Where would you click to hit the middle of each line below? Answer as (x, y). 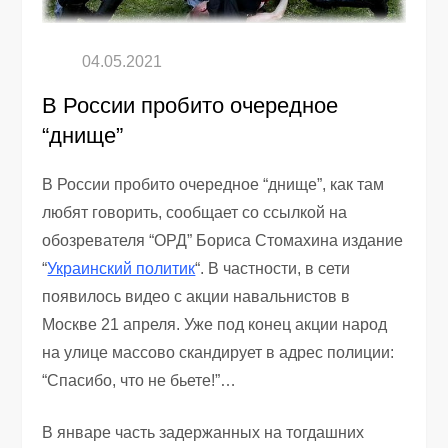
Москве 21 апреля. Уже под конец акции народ (215, 324)
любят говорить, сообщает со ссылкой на (195, 212)
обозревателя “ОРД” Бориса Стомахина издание (223, 240)
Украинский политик (121, 268)
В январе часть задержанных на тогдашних (203, 432)
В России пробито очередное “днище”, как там (213, 184)
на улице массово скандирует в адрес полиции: (218, 352)
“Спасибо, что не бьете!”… (139, 380)
